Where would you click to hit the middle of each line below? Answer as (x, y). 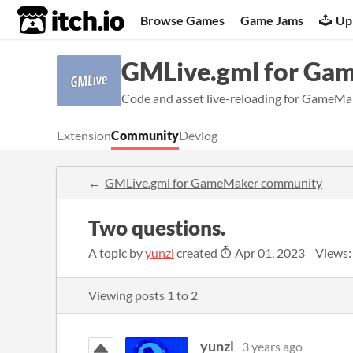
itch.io (51, 20)
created (197, 253)
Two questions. (157, 228)
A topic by (117, 253)
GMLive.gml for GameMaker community (214, 182)
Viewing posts (128, 295)
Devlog (198, 135)
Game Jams (272, 20)
